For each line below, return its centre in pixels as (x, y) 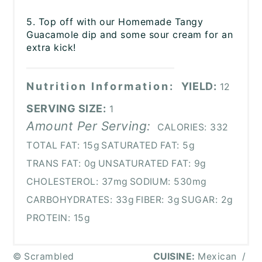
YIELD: (199, 87)
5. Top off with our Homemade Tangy (115, 22)
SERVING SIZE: (66, 109)
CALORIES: (182, 127)
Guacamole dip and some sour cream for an (130, 35)
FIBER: (150, 200)
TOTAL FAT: (53, 146)
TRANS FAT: (54, 164)
